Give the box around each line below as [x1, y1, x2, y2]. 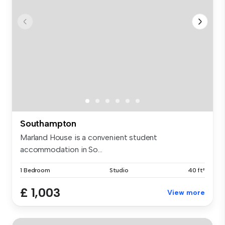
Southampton [20, 118, 77, 129]
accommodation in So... [20, 144, 102, 154]
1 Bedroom [20, 166, 50, 174]
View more [167, 188, 205, 197]
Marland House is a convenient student [20, 132, 158, 142]
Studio [109, 166, 129, 174]
